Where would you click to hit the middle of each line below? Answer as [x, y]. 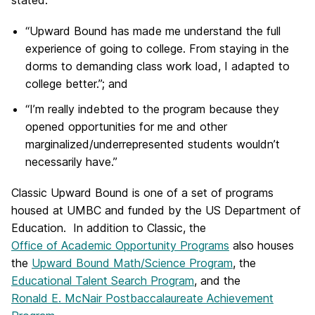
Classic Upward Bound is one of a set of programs [142, 192]
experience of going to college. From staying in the [157, 49]
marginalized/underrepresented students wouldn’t [153, 144]
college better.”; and [77, 84]
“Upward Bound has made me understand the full [153, 31]
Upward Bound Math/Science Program [132, 263]
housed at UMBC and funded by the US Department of [156, 210]
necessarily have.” [71, 161]
